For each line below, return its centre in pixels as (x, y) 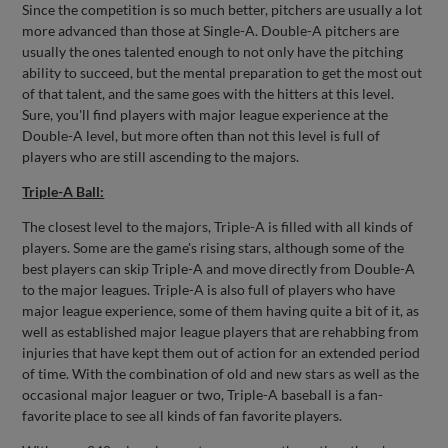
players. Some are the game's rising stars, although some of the (213, 247)
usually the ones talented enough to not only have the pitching (213, 51)
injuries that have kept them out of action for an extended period (221, 352)
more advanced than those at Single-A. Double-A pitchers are (211, 30)
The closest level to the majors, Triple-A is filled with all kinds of (218, 226)
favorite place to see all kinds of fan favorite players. (182, 415)
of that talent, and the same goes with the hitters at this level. (208, 93)
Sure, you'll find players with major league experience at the (205, 114)
